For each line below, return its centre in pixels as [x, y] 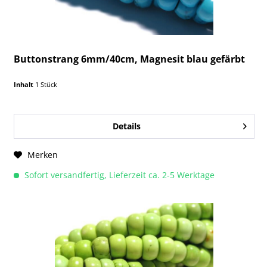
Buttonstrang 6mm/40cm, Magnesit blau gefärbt [130, 59]
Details [126, 126]
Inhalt [25, 85]
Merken [43, 155]
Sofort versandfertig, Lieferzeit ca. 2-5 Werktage [119, 175]
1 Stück [46, 85]
